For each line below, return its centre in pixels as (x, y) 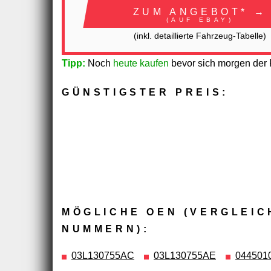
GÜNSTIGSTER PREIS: (145, 92)
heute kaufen (141, 63)
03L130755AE (185, 255)
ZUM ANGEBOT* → (200, 11)
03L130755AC (103, 255)
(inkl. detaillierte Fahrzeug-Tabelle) (200, 36)
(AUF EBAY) (200, 19)
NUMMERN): (106, 229)
